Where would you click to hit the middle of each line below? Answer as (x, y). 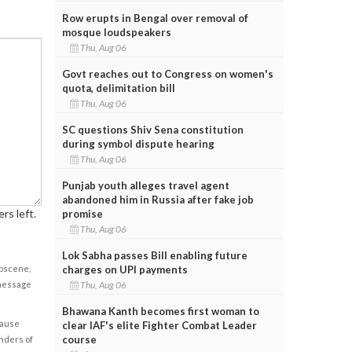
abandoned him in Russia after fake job (158, 199)
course (79, 339)
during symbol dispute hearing (138, 143)
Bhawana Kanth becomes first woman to (160, 311)
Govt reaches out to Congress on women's (167, 73)
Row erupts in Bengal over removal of (155, 18)
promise (82, 213)
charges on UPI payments (125, 269)
